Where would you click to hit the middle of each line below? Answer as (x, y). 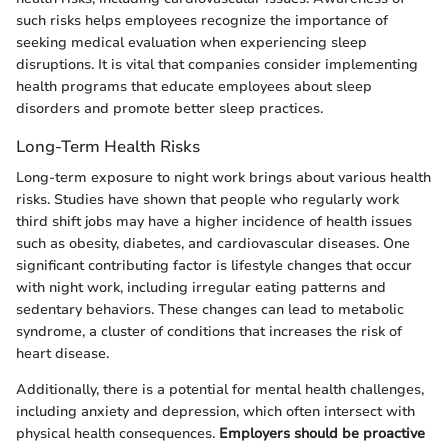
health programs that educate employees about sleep (194, 86)
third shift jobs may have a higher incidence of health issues (214, 221)
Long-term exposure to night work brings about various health (223, 177)
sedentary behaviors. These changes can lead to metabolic (210, 309)
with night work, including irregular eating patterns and (201, 287)
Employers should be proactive (322, 433)
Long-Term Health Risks (108, 146)
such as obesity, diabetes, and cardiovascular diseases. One (213, 243)
